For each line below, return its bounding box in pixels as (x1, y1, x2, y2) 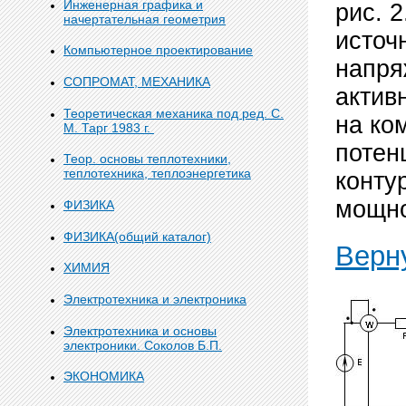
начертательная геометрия (63, 11, 226, 26)
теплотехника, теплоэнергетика (63, 166, 251, 181)
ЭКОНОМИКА (63, 369, 144, 384)
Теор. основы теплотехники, (63, 151, 231, 167)
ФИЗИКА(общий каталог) (63, 228, 211, 244)
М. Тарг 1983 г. (63, 120, 154, 135)
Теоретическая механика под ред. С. (63, 105, 284, 121)
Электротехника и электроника (63, 292, 246, 307)
